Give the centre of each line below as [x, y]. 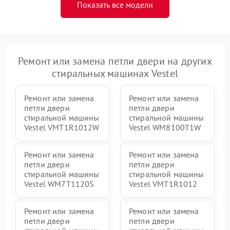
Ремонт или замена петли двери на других [115, 61]
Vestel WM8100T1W [165, 128]
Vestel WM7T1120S [59, 184]
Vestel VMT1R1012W [62, 128]
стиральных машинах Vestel [115, 74]
